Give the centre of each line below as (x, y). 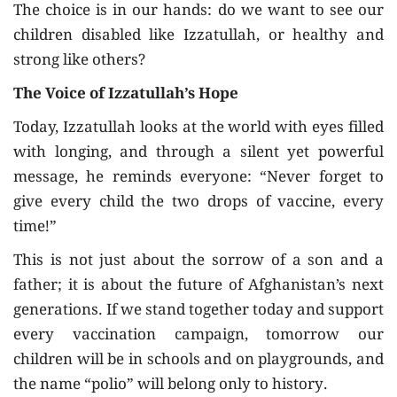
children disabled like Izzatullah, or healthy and (198, 37)
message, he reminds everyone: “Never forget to (198, 179)
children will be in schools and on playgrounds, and (198, 362)
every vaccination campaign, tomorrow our (198, 337)
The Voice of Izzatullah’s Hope (126, 96)
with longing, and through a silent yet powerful (198, 154)
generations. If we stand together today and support (198, 312)
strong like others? (79, 62)
